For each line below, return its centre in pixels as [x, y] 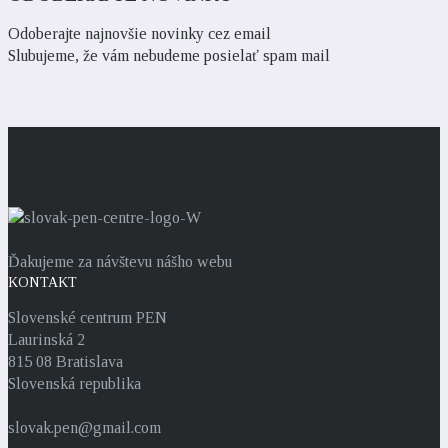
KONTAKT [42, 282]
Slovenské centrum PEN [87, 317]
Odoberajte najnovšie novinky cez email [139, 33]
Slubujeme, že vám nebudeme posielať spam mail [169, 55]
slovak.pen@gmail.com [84, 427]
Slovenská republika [74, 383]
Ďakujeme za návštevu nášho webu [120, 261]
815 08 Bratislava [65, 361]
